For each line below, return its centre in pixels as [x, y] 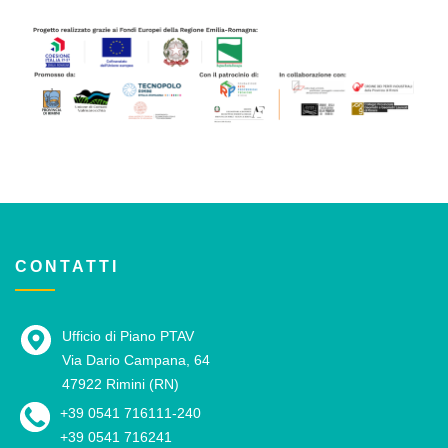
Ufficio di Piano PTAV [128, 335]
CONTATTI [67, 265]
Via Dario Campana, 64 [136, 359]
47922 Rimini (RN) [120, 383]
